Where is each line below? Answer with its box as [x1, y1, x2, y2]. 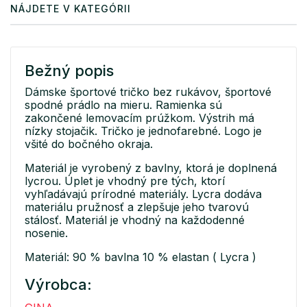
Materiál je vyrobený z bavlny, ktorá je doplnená [25, 160, 277, 175]
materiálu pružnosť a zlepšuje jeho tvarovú [25, 199, 249, 214]
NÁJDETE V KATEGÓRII [10, 2, 131, 14]
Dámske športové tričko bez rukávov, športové [25, 84, 271, 99]
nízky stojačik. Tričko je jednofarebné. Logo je [25, 123, 262, 138]
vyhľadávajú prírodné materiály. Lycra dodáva [25, 186, 262, 201]
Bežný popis [25, 61, 114, 79]
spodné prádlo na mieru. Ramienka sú [25, 97, 222, 112]
